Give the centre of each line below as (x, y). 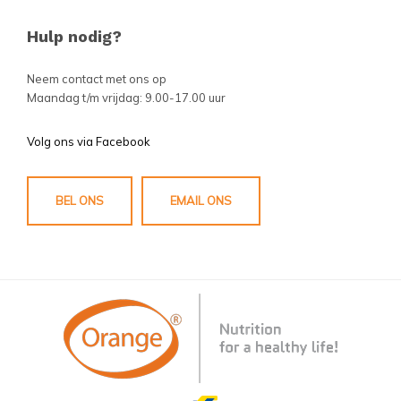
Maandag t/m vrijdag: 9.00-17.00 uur (126, 97)
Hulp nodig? (74, 36)
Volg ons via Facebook (89, 141)
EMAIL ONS (201, 200)
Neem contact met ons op (97, 78)
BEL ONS (80, 200)
